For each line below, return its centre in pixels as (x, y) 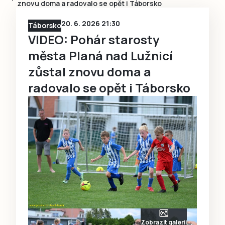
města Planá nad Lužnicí (100, 55)
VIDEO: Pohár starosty (94, 39)
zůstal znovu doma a (90, 72)
